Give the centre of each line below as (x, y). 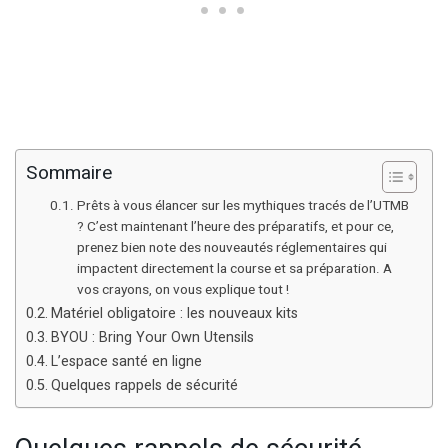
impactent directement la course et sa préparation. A (234, 269)
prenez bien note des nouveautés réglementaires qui (231, 248)
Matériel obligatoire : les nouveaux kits (174, 314)
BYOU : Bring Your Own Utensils (152, 338)
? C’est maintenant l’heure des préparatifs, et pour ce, (235, 227)
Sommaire (69, 173)
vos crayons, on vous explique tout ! (182, 290)
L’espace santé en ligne (126, 362)
